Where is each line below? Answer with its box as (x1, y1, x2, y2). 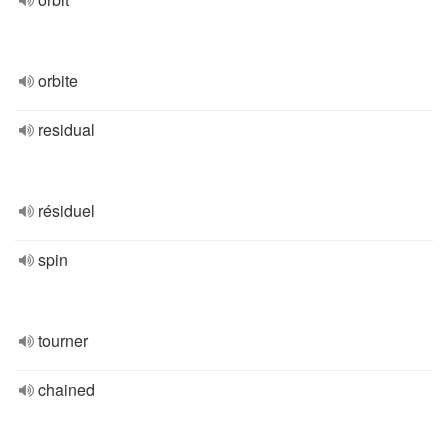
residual (38, 118, 95, 141)
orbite (38, 69, 78, 92)
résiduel (38, 199, 95, 222)
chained (38, 378, 95, 401)
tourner (38, 329, 88, 352)
